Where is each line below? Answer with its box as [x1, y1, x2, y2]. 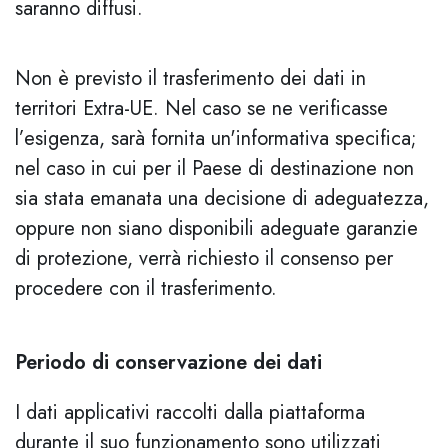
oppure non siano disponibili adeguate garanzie [15, 214, 418, 243]
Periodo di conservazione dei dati [15, 348, 322, 377]
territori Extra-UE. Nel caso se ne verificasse [15, 94, 388, 123]
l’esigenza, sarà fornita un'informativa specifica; [15, 124, 417, 153]
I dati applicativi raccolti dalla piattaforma [15, 398, 365, 427]
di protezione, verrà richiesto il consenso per [15, 244, 393, 273]
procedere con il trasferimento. [15, 274, 277, 303]
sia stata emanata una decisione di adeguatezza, [15, 184, 429, 213]
